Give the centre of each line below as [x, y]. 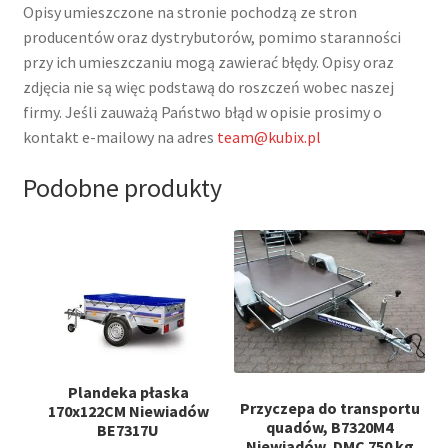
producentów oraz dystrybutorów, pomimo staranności [211, 37]
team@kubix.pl [268, 137]
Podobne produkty [122, 187]
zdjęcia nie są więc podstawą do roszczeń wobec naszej [208, 87]
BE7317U [128, 429]
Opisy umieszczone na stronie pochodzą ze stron [189, 12]
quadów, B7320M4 [330, 427]
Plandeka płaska [128, 391]
